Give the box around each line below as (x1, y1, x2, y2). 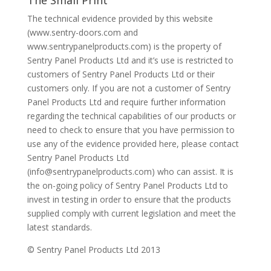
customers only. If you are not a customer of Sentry (27, 82, 230, 94)
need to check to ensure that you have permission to (27, 124, 235, 136)
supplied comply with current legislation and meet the (27, 207, 236, 220)
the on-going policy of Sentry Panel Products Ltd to (27, 180, 228, 192)
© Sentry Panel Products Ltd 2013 (27, 244, 160, 256)
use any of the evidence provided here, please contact (27, 138, 239, 150)
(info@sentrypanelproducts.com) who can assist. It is (27, 166, 233, 178)
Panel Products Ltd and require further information (27, 96, 226, 108)
